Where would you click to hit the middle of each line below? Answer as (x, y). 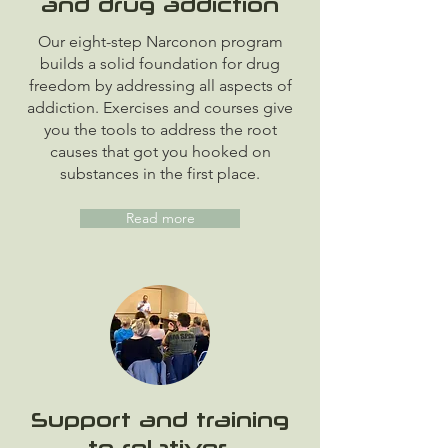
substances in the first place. (160, 173)
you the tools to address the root (160, 129)
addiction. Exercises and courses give (160, 107)
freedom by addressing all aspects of (160, 85)
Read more (160, 218)
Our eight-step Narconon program (160, 41)
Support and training (160, 419)
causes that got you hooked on (160, 151)
